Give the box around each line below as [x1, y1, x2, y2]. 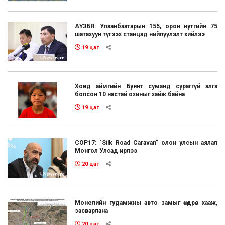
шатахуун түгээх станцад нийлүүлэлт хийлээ [75, 30, 205, 38]
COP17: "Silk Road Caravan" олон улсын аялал [75, 139, 217, 147]
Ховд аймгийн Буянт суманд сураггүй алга [75, 83, 217, 90]
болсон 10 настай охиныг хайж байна [75, 91, 185, 98]
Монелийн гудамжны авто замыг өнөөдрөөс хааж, [75, 199, 217, 207]
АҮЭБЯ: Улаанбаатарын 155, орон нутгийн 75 [75, 22, 217, 30]
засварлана [75, 207, 108, 215]
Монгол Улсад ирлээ [75, 147, 138, 155]
